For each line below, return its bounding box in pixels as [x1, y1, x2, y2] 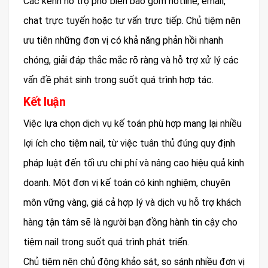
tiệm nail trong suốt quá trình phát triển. [23, 236, 189, 248]
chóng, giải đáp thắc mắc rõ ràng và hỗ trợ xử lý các [23, 54, 239, 66]
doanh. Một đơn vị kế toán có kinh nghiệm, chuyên [23, 176, 230, 188]
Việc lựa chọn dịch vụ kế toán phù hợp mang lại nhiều [23, 117, 242, 129]
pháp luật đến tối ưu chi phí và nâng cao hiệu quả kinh [23, 157, 244, 169]
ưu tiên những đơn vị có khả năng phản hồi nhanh [23, 34, 223, 46]
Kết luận [23, 94, 68, 109]
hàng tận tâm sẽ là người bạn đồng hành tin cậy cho [23, 216, 237, 228]
